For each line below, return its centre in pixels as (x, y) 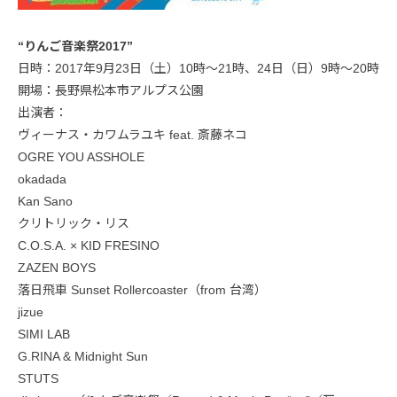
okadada (42, 179)
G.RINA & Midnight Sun (83, 357)
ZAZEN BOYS (57, 268)
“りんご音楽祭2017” (75, 47)
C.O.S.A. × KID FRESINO (89, 246)
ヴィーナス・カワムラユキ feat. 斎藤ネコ (132, 135)
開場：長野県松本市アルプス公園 (111, 91)
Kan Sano (45, 202)
